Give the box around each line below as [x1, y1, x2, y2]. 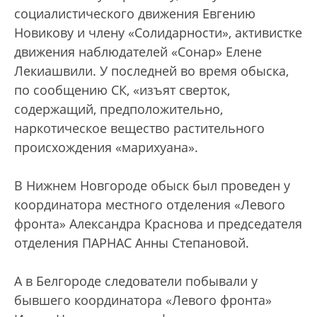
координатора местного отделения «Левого [14, 196, 285, 213]
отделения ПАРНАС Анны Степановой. [14, 234, 253, 251]
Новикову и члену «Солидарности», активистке [14, 24, 302, 41]
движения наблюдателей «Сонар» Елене [14, 43, 262, 60]
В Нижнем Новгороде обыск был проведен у [14, 177, 290, 194]
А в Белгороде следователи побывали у [14, 272, 258, 289]
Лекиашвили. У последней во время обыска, [14, 62, 289, 79]
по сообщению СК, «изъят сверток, [14, 81, 230, 98]
